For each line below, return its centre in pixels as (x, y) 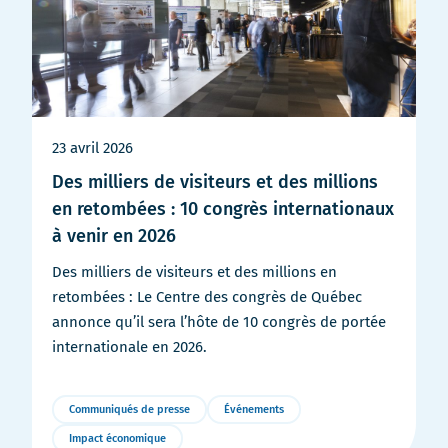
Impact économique (117, 438)
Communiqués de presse (129, 409)
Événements (254, 409)
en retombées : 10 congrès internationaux (223, 208)
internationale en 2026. (129, 346)
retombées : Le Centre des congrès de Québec (207, 296)
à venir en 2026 (114, 235)
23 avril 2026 (92, 147)
